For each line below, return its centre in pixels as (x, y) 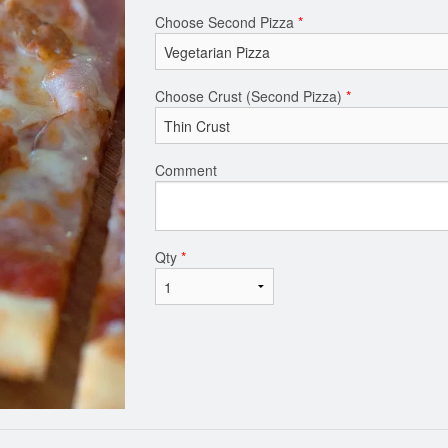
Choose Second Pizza (226, 22)
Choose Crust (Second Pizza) (250, 96)
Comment (186, 170)
